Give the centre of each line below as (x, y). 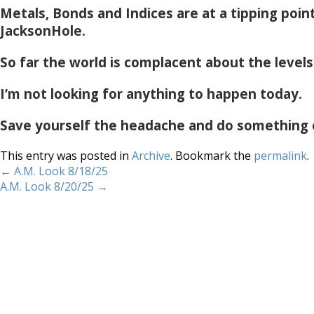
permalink (280, 156)
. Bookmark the (212, 156)
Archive (151, 156)
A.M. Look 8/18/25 (60, 171)
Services (198, 219)
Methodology (267, 219)
